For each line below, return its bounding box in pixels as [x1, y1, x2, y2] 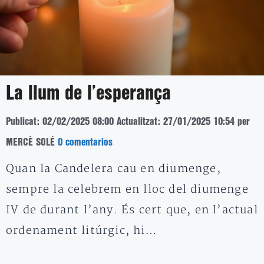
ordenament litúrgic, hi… [6, 223, 157, 237]
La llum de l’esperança [6, 84, 171, 103]
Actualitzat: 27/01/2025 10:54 [117, 117, 235, 126]
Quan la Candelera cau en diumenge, [6, 161, 221, 176]
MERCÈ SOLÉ [6, 137, 55, 147]
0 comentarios [58, 137, 113, 147]
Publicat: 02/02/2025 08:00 [6, 117, 114, 126]
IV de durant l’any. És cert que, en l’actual [6, 203, 258, 217]
